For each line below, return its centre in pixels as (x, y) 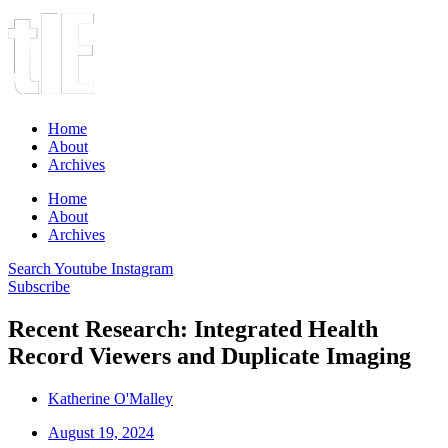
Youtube (80, 268)
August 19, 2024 (101, 432)
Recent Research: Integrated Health (193, 328)
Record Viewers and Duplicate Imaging (209, 355)
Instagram (142, 268)
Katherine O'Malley (110, 398)
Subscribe (39, 286)
